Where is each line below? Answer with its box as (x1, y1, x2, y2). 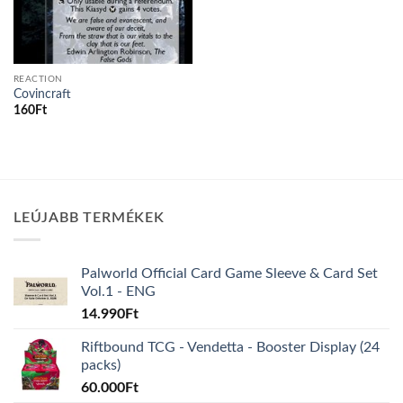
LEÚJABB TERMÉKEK (13, 210, 165, 225)
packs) (81, 358, 121, 373)
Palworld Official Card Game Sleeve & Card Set (81, 266, 378, 282)
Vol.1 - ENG (81, 284, 156, 300)
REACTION (13, 74, 63, 84)
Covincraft (13, 87, 71, 101)
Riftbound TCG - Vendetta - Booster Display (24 (81, 340, 380, 355)
